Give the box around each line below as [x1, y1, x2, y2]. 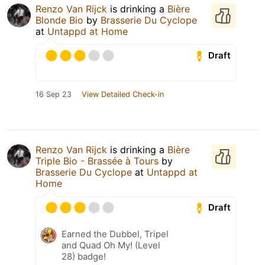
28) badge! [62, 250, 106, 262]
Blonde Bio [35, 14, 83, 26]
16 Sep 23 [35, 89, 72, 99]
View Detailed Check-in [82, 89, 164, 99]
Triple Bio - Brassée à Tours [35, 154, 159, 167]
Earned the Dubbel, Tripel [62, 228, 169, 240]
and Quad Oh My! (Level [62, 239, 160, 251]
